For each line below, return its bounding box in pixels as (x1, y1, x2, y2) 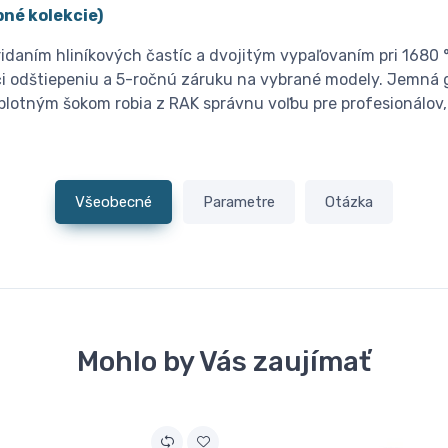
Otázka (325, 193, 374, 212)
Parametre (202, 193, 275, 212)
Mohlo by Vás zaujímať (77, 344, 371, 378)
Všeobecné (74, 193, 152, 212)
